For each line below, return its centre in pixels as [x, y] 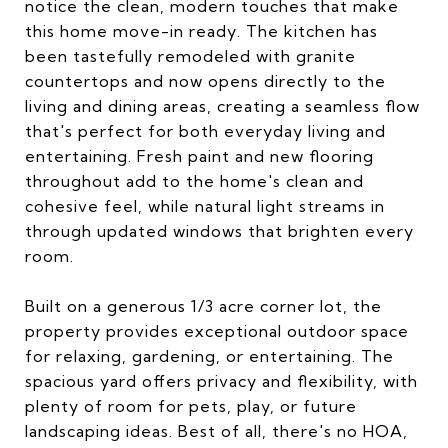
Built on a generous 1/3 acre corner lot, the [203, 306]
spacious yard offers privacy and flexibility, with [221, 381]
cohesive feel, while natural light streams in [205, 206]
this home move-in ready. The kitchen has [201, 31]
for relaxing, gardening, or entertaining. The [209, 356]
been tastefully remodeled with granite [190, 56]
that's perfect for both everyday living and [205, 131]
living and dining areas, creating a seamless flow [222, 106]
